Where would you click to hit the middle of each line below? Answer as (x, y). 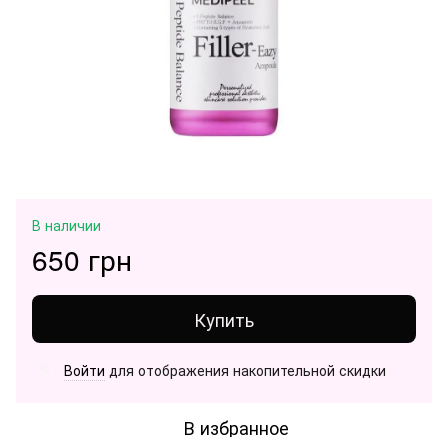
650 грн (82, 258)
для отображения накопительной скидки (245, 369)
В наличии (66, 224)
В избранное (236, 426)
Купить (224, 318)
